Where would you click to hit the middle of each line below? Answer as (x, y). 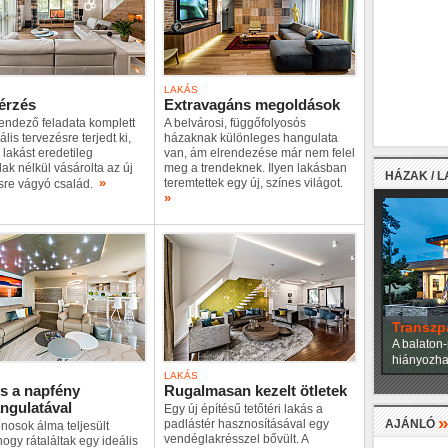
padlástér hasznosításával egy (246, 424)
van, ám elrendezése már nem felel (259, 153)
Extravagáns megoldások (252, 104)
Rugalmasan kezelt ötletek (255, 390)
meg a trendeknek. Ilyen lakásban (255, 168)
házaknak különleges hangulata (251, 138)
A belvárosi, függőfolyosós (235, 123)
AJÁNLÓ (411, 424)
